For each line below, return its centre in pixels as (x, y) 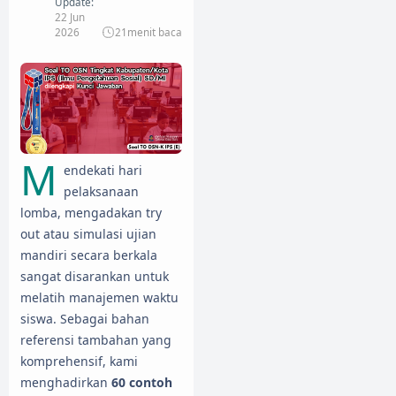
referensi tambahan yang (96, 339)
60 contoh (142, 382)
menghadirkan (66, 382)
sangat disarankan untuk (95, 276)
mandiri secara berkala (89, 255)
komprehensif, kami (79, 361)
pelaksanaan (101, 191)
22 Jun (70, 16)
